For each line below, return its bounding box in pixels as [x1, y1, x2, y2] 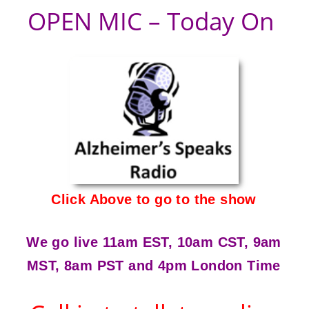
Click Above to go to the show [51, 191, 257, 207]
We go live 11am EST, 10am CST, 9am [26, 234, 281, 250]
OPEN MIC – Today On [28, 4, 280, 37]
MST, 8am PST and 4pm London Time [27, 257, 281, 273]
